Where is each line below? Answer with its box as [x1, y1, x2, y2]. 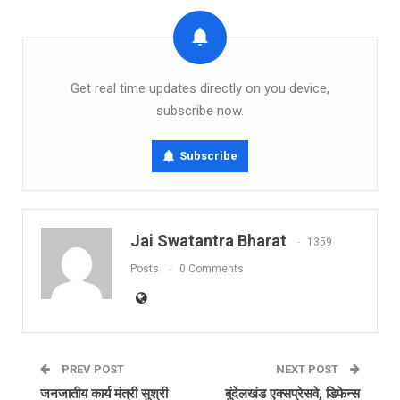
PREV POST [59, 362, 124, 376]
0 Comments [179, 262, 244, 276]
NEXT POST [276, 362, 341, 376]
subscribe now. [156, 102, 244, 119]
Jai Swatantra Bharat [130, 230, 287, 250]
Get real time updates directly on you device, [71, 79, 329, 96]
